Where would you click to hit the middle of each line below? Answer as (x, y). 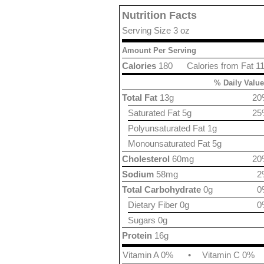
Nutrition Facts (159, 15)
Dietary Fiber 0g (159, 205)
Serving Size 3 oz (156, 30)
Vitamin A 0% (148, 255)
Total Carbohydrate (161, 189)
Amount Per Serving (159, 50)
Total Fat (140, 98)
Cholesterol (146, 159)
